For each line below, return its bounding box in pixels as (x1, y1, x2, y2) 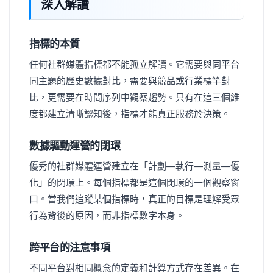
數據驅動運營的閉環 (29, 139, 121, 152)
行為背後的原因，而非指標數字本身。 (29, 209, 185, 221)
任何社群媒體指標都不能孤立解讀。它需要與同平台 (29, 58, 239, 70)
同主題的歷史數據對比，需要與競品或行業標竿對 (29, 74, 230, 87)
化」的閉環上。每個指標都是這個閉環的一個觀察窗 (29, 176, 239, 188)
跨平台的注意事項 (29, 241, 110, 253)
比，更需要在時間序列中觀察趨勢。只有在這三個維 (29, 91, 239, 103)
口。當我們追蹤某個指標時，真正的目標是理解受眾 (29, 193, 239, 205)
